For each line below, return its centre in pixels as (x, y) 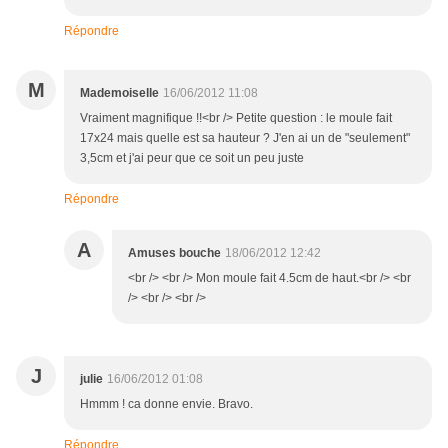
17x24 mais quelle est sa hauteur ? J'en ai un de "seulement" (245, 138)
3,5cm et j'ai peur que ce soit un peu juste (192, 158)
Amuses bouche (174, 253)
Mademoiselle (119, 93)
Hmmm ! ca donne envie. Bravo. (166, 404)
